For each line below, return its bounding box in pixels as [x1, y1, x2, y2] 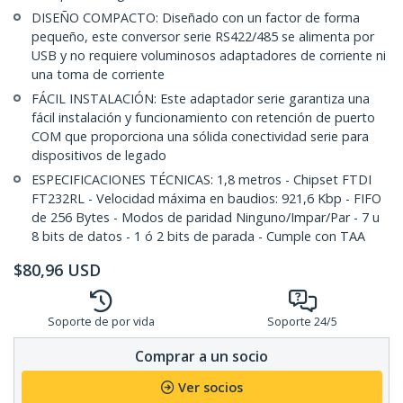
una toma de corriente [31, 66, 165, 84]
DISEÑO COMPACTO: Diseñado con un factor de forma [31, 9, 360, 27]
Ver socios [177, 379, 243, 397]
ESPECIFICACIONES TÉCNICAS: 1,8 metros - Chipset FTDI [31, 171, 372, 189]
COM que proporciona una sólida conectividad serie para [31, 128, 369, 146]
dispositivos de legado [31, 147, 166, 165]
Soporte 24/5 [267, 314, 337, 330]
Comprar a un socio [135, 345, 268, 366]
